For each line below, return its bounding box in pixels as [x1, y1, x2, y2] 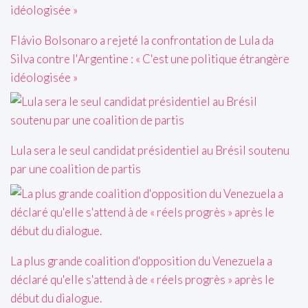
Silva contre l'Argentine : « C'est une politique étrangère [10, 51, 289, 66]
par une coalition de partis [10, 162, 141, 177]
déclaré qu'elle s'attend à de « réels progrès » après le [10, 272, 274, 287]
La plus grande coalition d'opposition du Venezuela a [10, 253, 272, 268]
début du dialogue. [10, 290, 102, 305]
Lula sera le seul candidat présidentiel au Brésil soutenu [10, 143, 289, 158]
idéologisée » [10, 69, 78, 85]
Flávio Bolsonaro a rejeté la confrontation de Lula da [10, 32, 274, 47]
